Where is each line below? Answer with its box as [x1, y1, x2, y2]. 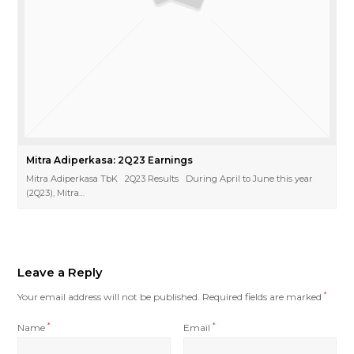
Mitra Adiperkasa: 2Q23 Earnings [26, 153, 194, 166]
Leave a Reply [17, 265, 104, 280]
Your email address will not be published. [17, 290, 201, 303]
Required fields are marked [202, 290, 325, 303]
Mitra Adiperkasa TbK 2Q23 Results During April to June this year [26, 172, 314, 184]
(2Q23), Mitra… [26, 186, 85, 198]
